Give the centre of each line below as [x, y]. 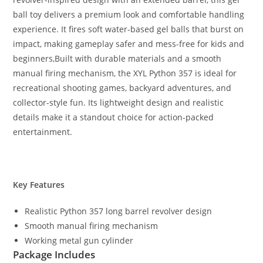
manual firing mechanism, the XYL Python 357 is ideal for [125, 73]
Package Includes [54, 255]
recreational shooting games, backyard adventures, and [122, 88]
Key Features [39, 185]
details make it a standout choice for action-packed [114, 117]
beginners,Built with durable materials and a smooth [117, 59]
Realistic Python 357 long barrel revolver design [119, 211]
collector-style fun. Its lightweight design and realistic [119, 103]
